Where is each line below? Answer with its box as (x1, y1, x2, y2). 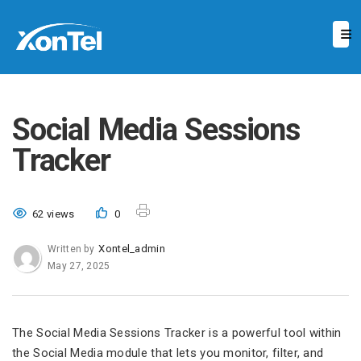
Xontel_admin (98, 243, 165, 255)
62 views (32, 208, 75, 220)
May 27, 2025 (48, 260, 110, 272)
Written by (48, 243, 98, 255)
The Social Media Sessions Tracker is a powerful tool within (12, 326, 342, 340)
